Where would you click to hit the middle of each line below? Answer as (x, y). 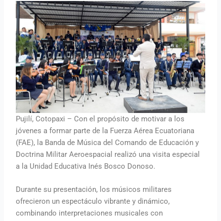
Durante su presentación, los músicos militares (94, 190)
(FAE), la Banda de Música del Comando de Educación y (108, 142)
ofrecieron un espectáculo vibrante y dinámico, (93, 202)
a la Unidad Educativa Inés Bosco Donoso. (86, 166)
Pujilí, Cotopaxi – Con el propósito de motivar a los (100, 119)
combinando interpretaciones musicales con (90, 213)
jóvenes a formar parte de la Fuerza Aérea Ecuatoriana (105, 130)
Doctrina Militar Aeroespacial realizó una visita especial (108, 154)
